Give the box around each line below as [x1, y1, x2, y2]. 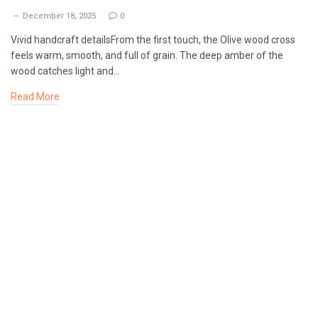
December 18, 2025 [23, 11, 96, 21]
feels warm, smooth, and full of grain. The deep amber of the [11, 50, 283, 61]
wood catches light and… [11, 65, 120, 77]
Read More [11, 91, 60, 102]
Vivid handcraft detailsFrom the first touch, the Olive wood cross [11, 34, 295, 45]
